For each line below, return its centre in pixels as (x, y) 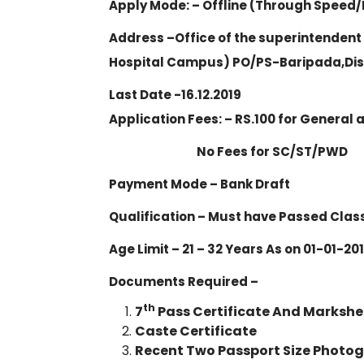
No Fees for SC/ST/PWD (228, 152)
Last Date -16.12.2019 (175, 95)
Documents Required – (184, 282)
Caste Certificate (196, 331)
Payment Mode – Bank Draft (199, 184)
